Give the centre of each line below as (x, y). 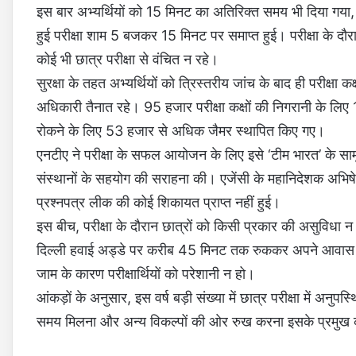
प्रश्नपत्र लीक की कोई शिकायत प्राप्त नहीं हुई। (159, 203)
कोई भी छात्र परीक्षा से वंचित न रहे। (128, 60)
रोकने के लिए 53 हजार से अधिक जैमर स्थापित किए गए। (181, 131)
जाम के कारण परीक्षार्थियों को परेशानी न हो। (146, 274)
